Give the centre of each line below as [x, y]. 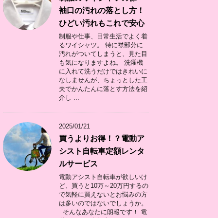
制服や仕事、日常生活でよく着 [103, 36]
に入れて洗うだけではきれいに [103, 71]
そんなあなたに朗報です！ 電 [103, 212]
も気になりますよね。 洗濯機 [101, 63]
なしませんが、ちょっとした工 [103, 80]
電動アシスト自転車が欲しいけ [103, 177]
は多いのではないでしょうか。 [103, 203]
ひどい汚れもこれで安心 [102, 23]
